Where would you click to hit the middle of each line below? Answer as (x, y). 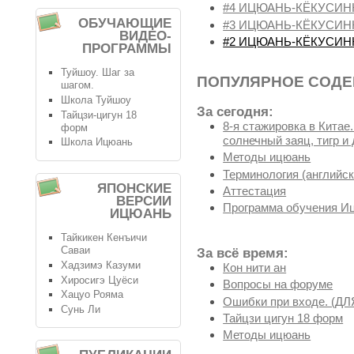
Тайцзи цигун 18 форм (283, 318)
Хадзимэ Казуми (100, 265)
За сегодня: (235, 112)
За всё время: (243, 253)
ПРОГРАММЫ (127, 48)
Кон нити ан (255, 267)
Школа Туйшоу (96, 100)
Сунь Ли (80, 309)
